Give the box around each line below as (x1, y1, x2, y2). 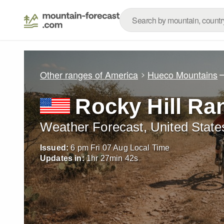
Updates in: (40, 154, 84, 162)
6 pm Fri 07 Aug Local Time (70, 143, 170, 152)
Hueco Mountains (147, 67, 218, 81)
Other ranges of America (40, 67, 138, 81)
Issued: (40, 143, 69, 152)
